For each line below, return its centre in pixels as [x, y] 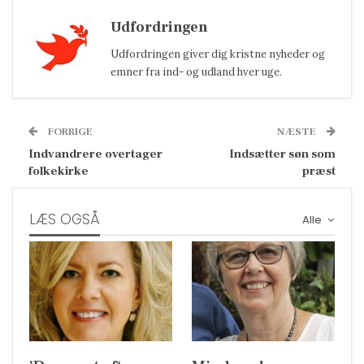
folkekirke [58, 171]
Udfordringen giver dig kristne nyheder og [218, 54]
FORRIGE [69, 131]
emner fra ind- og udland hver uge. [196, 71]
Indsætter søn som [282, 154]
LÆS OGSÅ [65, 219]
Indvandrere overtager [95, 154]
